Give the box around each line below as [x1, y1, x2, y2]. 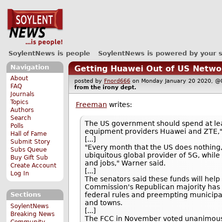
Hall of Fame [10, 130, 47, 138]
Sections [10, 191, 41, 199]
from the [74, 84, 103, 91]
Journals [10, 91, 35, 98]
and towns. [85, 199, 123, 207]
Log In [10, 170, 30, 177]
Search [10, 114, 32, 122]
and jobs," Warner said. [85, 159, 166, 167]
